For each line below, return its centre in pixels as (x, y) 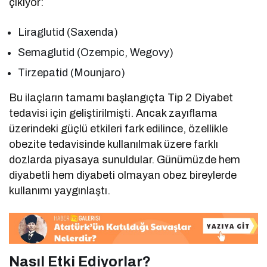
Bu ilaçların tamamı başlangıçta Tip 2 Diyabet (121, 98)
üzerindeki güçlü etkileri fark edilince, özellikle (119, 129)
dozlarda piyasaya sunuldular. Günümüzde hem (125, 160)
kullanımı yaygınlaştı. (60, 191)
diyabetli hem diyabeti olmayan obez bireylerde (123, 176)
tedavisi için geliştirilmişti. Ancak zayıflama (114, 114)
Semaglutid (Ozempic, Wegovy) (96, 53)
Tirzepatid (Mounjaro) (72, 73)
